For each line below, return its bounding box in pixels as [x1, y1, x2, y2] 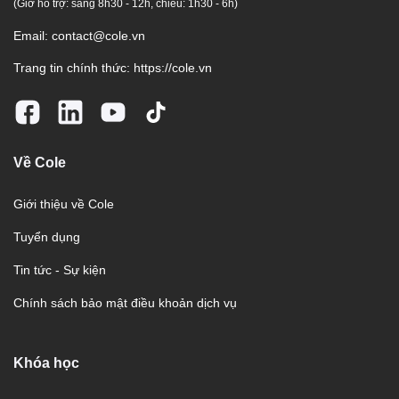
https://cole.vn [134, 60, 212, 75]
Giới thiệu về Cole [13, 196, 114, 211]
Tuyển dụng [13, 229, 80, 244]
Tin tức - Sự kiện [13, 262, 106, 277]
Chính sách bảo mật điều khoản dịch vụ [13, 295, 237, 310]
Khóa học [13, 354, 79, 370]
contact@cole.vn [52, 28, 145, 43]
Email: [13, 28, 52, 43]
